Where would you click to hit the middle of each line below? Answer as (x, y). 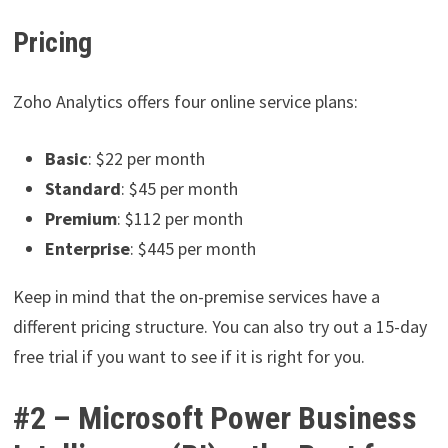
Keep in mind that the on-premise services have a (196, 297)
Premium (80, 219)
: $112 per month (179, 219)
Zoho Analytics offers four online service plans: (185, 102)
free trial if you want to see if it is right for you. (188, 357)
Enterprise (87, 249)
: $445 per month (192, 249)
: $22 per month (146, 159)
